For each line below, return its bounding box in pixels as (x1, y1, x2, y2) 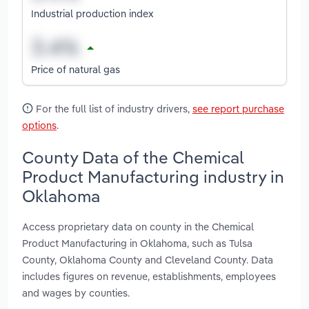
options (22, 119, 57, 132)
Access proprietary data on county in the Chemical (22, 219, 254, 233)
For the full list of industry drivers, (33, 102, 192, 116)
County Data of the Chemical (22, 146, 244, 168)
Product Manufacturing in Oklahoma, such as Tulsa (22, 236, 252, 250)
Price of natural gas (31, 62, 120, 76)
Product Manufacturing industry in (22, 166, 284, 187)
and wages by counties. (22, 286, 130, 299)
